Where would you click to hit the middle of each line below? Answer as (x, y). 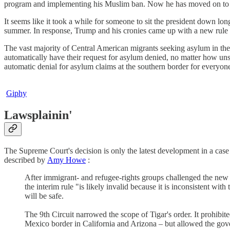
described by (26, 160)
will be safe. (44, 196)
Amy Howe (66, 160)
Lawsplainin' (38, 115)
